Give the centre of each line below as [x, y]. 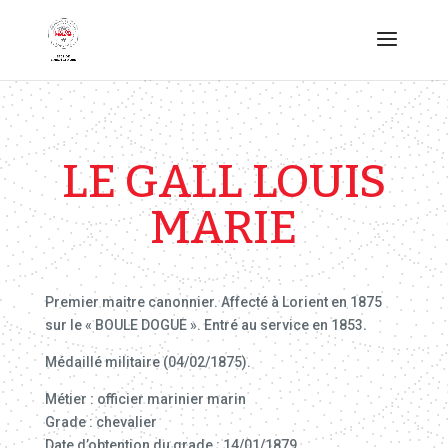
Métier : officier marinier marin [145, 399]
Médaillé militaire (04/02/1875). [147, 362]
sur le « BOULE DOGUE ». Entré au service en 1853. [205, 325]
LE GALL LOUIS [223, 181]
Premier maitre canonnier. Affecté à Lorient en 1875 [213, 302]
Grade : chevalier [100, 422]
